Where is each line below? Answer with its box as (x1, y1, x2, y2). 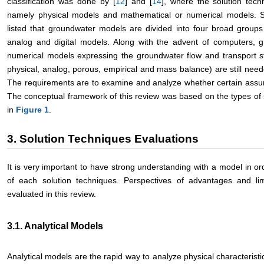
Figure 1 (16, 104, 49, 114)
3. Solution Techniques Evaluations (7, 132, 199, 145)
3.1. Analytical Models (7, 220, 103, 231)
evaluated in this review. (7, 189, 96, 199)
